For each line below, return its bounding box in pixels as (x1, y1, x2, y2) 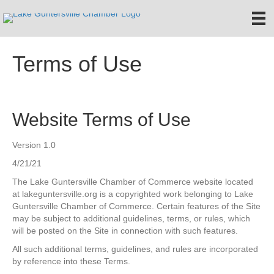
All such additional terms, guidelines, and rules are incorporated (12, 244, 258, 254)
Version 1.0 (12, 140, 56, 150)
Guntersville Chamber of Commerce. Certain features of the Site (12, 201, 261, 212)
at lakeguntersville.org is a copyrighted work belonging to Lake (12, 189, 253, 199)
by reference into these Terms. (12, 256, 130, 267)
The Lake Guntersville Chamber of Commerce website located (12, 177, 253, 187)
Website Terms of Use (12, 109, 191, 130)
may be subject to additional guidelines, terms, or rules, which (12, 213, 250, 224)
